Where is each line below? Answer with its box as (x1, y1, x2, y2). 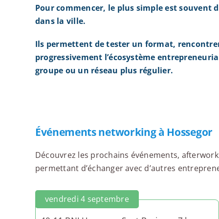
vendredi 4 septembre (44, 194, 129, 205)
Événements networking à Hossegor (35, 125, 213, 139)
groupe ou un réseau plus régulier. (35, 65, 174, 76)
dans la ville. (35, 16, 86, 27)
